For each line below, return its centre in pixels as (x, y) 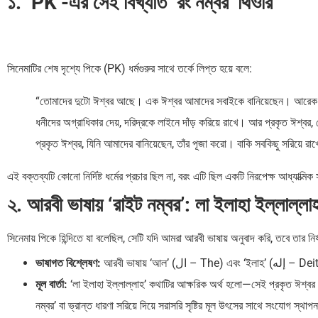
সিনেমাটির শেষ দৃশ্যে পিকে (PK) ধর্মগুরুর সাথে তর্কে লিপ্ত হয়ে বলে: (130, 69)
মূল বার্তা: (51, 285)
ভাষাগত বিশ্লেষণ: (68, 263)
